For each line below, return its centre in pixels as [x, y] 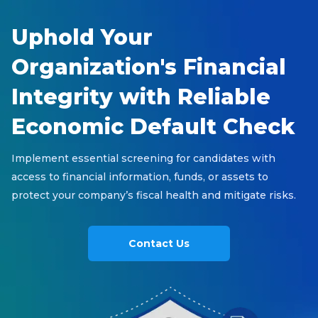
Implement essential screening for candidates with [143, 158]
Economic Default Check [153, 127]
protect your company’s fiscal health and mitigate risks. [154, 195]
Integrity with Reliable [141, 97]
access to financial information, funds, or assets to [140, 177]
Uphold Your [82, 37]
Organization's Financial [149, 67]
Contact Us [159, 243]
